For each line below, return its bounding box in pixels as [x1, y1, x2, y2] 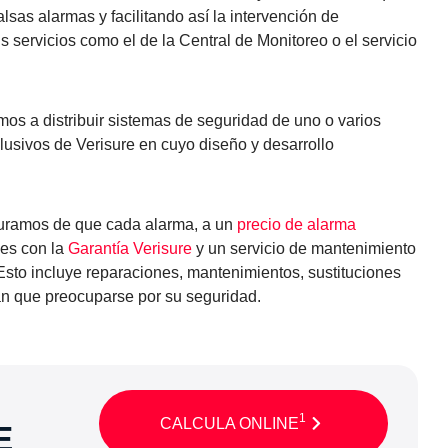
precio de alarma [236, 215, 356, 233]
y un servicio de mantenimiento [191, 239, 416, 257]
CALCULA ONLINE [160, 414, 300, 432]
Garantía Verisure [67, 239, 192, 257]
